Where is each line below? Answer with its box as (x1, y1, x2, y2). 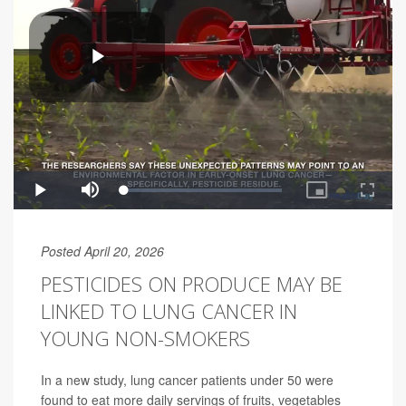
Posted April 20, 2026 (41, 242, 164, 261)
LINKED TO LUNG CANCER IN (41, 297, 297, 325)
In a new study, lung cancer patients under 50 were (41, 371, 333, 390)
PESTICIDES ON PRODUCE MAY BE (41, 270, 343, 298)
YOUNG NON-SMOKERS (41, 324, 250, 353)
